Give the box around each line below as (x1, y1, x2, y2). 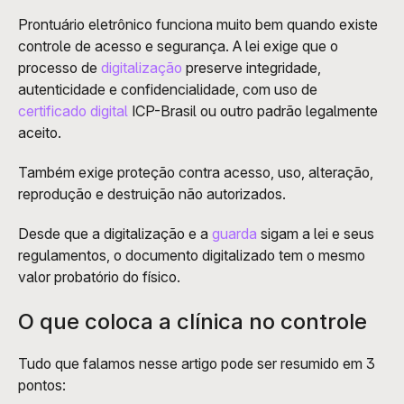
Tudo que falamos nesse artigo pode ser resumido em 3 (18, 353, 375, 372)
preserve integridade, (182, 58, 321, 77)
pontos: (18, 375, 66, 394)
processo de (18, 58, 101, 77)
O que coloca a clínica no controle (18, 308, 367, 335)
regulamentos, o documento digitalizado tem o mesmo (18, 245, 365, 264)
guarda (212, 224, 257, 243)
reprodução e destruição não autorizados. (18, 184, 286, 203)
